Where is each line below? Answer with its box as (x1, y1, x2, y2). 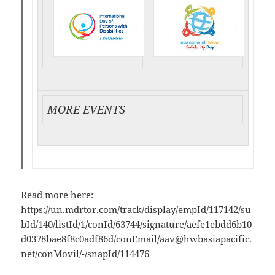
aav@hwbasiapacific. (160, 233, 252, 246)
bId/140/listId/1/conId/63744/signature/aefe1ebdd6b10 (21, 218, 252, 231)
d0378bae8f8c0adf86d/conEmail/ (21, 233, 160, 246)
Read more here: (21, 188, 94, 201)
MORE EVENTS (47, 102, 126, 117)
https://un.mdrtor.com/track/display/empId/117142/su (21, 203, 252, 216)
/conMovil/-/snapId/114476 (35, 247, 150, 260)
